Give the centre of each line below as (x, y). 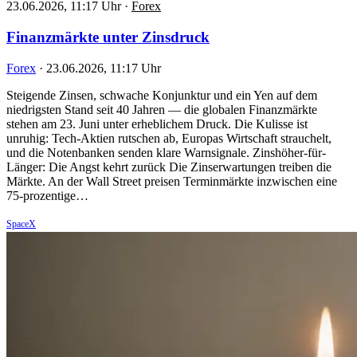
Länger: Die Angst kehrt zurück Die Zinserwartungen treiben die (169, 167)
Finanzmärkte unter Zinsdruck (108, 37)
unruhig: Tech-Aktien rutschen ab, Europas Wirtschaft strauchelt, (169, 138)
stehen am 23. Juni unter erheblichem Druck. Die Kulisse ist (157, 124)
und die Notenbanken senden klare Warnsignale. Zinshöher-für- (166, 152)
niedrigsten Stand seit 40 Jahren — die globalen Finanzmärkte (162, 109)
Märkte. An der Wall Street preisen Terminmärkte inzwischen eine (172, 181)
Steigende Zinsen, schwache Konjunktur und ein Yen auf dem (162, 95)
